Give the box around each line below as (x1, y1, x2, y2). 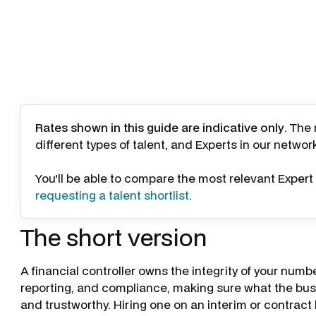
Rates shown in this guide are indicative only (35, 119, 284, 135)
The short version (20, 221, 207, 253)
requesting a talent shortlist (35, 187, 189, 203)
